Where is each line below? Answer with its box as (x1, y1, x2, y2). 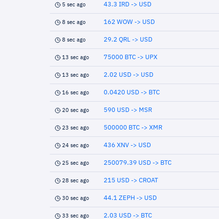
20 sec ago (62, 108, 89, 113)
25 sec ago (62, 160, 89, 166)
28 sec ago (62, 178, 89, 183)
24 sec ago (62, 143, 89, 148)
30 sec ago (62, 196, 89, 201)
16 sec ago (62, 90, 89, 95)
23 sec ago (62, 125, 89, 131)
